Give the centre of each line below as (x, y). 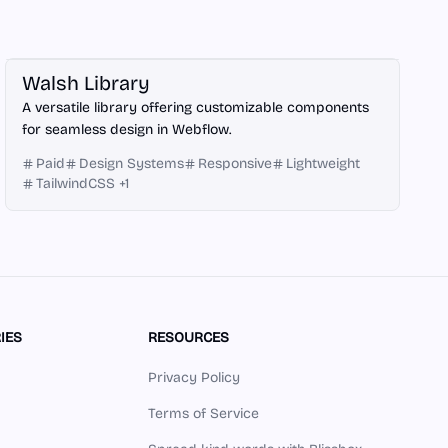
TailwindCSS (76, 183)
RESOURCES (188, 337)
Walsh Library (86, 83)
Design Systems (132, 163)
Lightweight (323, 163)
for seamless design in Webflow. (127, 129)
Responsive (235, 163)
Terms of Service (203, 413)
